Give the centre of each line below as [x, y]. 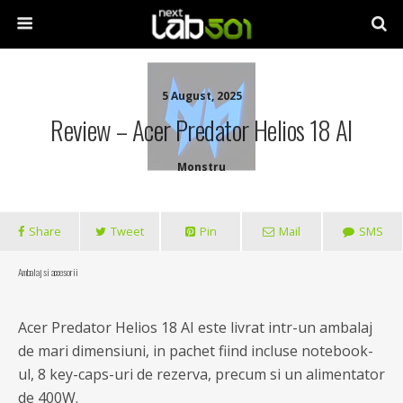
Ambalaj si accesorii [48, 272]
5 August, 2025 [201, 96]
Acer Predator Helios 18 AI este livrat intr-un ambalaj [195, 327]
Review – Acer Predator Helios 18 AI [201, 130]
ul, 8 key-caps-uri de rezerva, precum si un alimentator [201, 374]
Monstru [201, 167]
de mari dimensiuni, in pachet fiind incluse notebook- [196, 351]
